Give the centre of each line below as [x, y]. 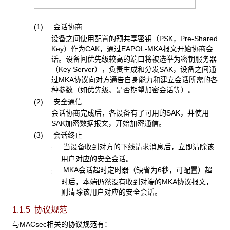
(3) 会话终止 [58, 135]
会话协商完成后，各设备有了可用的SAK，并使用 [130, 113]
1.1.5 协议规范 [40, 210]
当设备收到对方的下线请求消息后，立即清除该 [133, 147]
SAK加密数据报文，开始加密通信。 [108, 123]
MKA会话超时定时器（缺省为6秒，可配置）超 [132, 170]
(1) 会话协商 [58, 27]
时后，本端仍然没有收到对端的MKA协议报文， [137, 182]
